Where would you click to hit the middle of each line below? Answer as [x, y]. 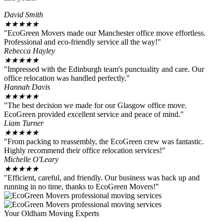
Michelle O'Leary [31, 159]
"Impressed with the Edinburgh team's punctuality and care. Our [104, 69]
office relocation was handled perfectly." [67, 78]
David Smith [24, 14]
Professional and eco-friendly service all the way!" [83, 42]
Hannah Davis [27, 87]
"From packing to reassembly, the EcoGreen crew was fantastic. [104, 141]
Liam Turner [24, 123]
